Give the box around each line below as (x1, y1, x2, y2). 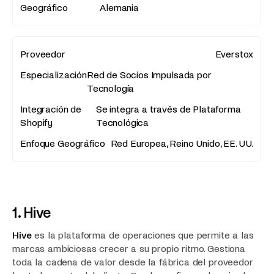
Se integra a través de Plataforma (95, 103, 241, 114)
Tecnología (86, 83, 135, 94)
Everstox (215, 48, 254, 59)
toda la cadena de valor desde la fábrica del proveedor (12, 256, 253, 267)
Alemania (100, 2, 139, 13)
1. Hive (12, 205, 51, 221)
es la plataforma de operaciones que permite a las (31, 229, 254, 240)
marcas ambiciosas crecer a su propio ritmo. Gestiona (12, 243, 245, 254)
